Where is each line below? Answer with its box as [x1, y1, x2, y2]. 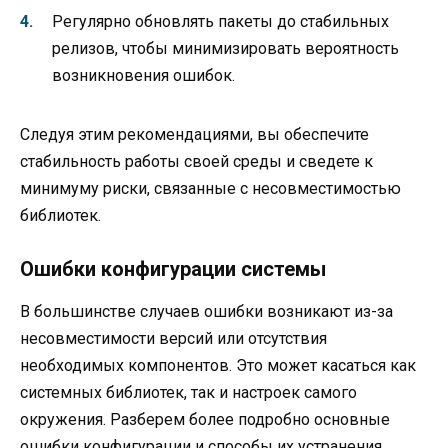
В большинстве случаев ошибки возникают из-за [20, 302, 393, 322]
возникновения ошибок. [52, 66, 235, 86]
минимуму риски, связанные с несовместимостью [20, 179, 401, 199]
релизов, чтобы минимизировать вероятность [52, 39, 399, 59]
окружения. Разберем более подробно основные [20, 410, 390, 430]
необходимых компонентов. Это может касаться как [20, 356, 416, 376]
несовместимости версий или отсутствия [20, 329, 327, 349]
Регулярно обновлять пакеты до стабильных [52, 12, 389, 32]
